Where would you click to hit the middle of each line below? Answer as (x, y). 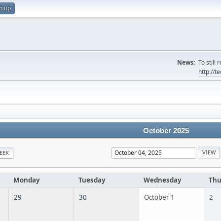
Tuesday (92, 180)
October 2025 (166, 131)
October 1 (159, 197)
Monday (27, 180)
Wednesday (163, 180)
